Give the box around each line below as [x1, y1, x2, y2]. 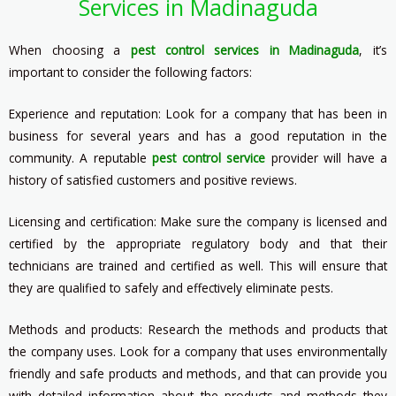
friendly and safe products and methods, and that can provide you [9, 364, 387, 382]
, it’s [359, 41, 387, 58]
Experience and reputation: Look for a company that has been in [9, 104, 387, 122]
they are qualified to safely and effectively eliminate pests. [9, 278, 333, 296]
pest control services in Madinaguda [130, 41, 360, 58]
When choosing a [9, 41, 131, 58]
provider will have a [265, 148, 388, 166]
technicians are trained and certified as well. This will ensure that [9, 256, 387, 274]
